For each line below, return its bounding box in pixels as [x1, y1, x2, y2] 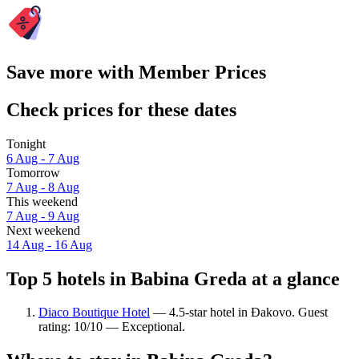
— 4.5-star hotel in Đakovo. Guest [150, 305, 328, 320]
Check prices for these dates [6, 99, 236, 120]
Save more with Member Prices [6, 61, 266, 83]
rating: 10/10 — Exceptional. [38, 320, 185, 334]
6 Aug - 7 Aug [6, 151, 79, 165]
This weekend [6, 194, 78, 208]
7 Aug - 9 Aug [6, 208, 79, 223]
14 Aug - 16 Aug [6, 237, 92, 252]
